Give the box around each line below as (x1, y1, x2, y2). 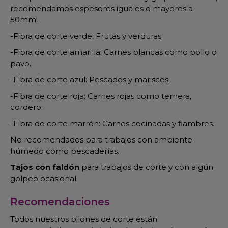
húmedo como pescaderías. (10, 146, 119, 156)
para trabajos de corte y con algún (79, 162, 213, 172)
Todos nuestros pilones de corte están (10, 214, 157, 224)
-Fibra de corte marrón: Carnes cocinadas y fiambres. (10, 119, 214, 128)
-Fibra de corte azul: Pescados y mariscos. (10, 75, 170, 84)
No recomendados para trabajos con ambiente (10, 135, 192, 145)
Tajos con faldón (10, 162, 79, 172)
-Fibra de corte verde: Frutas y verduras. (10, 31, 163, 41)
